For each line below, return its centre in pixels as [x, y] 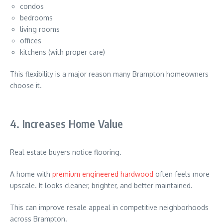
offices [31, 41]
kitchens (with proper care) [62, 52]
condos [32, 6]
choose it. [26, 85]
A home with [31, 174]
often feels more [181, 174]
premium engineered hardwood [103, 174]
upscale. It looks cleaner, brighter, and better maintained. [101, 185]
